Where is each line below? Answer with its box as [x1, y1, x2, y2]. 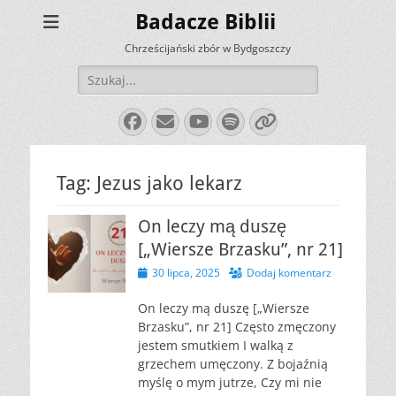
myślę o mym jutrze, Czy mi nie [138, 374, 322, 391]
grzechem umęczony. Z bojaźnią [138, 355, 328, 372]
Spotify [221, 111, 308, 130]
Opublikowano [137, 264, 207, 279]
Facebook [123, 111, 225, 130]
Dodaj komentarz [247, 265, 331, 280]
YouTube [188, 111, 283, 130]
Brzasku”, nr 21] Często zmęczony [138, 318, 336, 335]
